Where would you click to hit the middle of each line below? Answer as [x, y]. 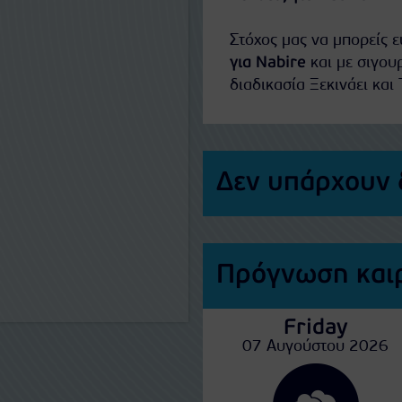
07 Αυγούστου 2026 [316, 347]
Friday [315, 328]
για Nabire [267, 63]
